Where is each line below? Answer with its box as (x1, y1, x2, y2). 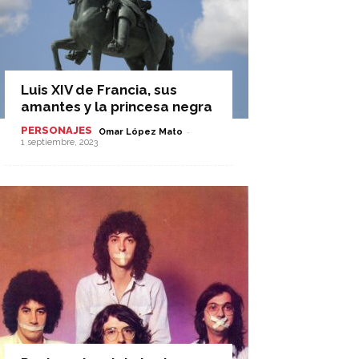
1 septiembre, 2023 (21, 137, 98, 147)
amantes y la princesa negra (21, 99, 212, 115)
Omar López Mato (99, 127, 183, 137)
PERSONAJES (21, 124, 92, 136)
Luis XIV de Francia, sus (21, 82, 177, 98)
